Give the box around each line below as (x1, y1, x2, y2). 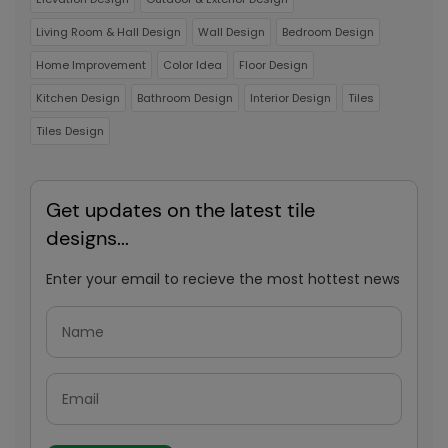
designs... (46, 225, 129, 251)
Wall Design (198, 24, 265, 40)
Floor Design (239, 57, 308, 73)
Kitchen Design (36, 90, 120, 106)
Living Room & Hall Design (36, 24, 181, 40)
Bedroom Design (282, 24, 374, 40)
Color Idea (163, 57, 222, 73)
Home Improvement (36, 57, 146, 73)
